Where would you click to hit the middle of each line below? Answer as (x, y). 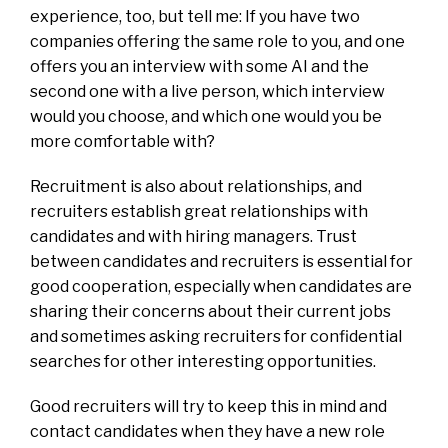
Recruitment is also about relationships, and (196, 186)
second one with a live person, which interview (207, 91)
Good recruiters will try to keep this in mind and (208, 406)
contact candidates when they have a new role (207, 431)
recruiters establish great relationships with (199, 211)
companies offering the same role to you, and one (217, 41)
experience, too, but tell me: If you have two (195, 16)
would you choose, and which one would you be (206, 116)
